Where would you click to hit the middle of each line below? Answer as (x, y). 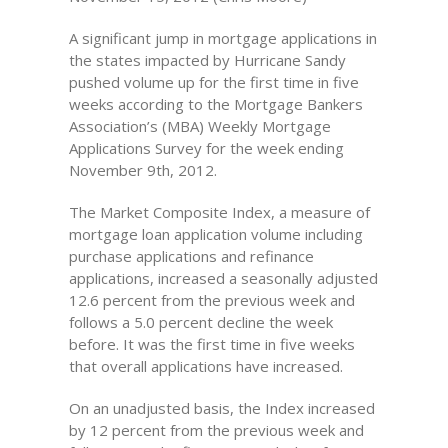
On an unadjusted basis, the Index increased (221, 408)
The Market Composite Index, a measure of (219, 212)
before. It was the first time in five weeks (211, 344)
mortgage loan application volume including (215, 234)
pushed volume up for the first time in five (213, 82)
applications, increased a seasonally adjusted (223, 278)
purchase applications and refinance (191, 256)
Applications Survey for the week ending (206, 148)
